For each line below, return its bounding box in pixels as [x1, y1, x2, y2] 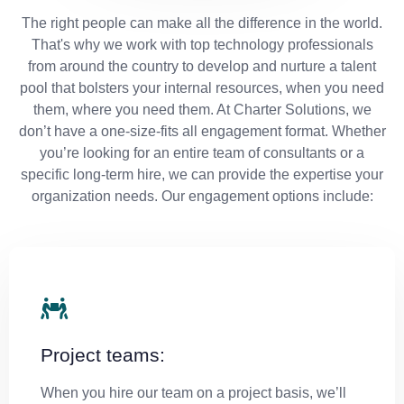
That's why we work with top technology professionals [31, 37, 373, 53]
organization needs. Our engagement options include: [31, 188, 373, 205]
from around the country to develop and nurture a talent [28, 59, 376, 75]
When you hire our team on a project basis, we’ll [41, 385, 346, 401]
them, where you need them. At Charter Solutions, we [32, 102, 372, 118]
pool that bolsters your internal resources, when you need [20, 80, 384, 96]
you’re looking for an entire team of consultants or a [40, 145, 364, 161]
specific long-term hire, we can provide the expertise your [21, 167, 383, 183]
